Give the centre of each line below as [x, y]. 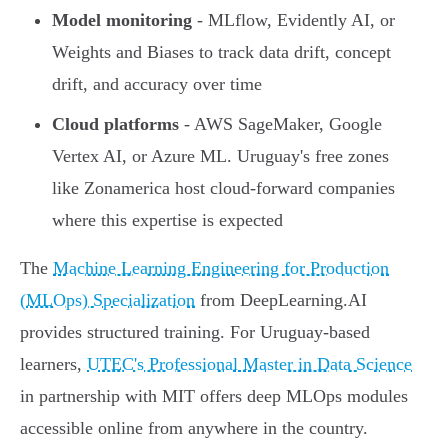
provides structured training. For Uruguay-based [195, 332]
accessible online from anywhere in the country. [194, 428]
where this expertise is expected [167, 220]
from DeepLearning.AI [281, 300]
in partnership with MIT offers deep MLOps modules [214, 396]
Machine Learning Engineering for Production [221, 268]
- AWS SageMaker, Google [280, 124]
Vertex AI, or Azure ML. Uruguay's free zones [220, 156]
